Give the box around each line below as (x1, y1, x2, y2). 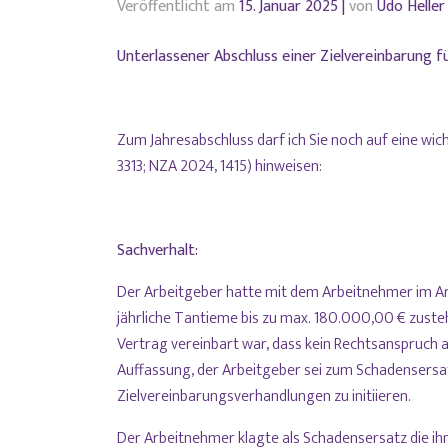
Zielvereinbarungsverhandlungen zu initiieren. (117, 383, 411, 411)
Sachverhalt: (117, 237, 198, 265)
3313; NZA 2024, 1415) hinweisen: (117, 153, 322, 181)
